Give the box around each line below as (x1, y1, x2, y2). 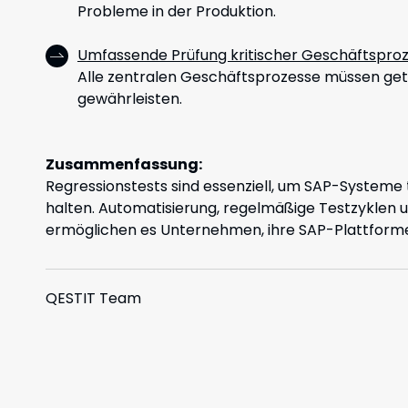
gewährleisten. (77, 88, 182, 109)
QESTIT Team (46, 288, 141, 309)
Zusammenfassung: (46, 154, 202, 175)
